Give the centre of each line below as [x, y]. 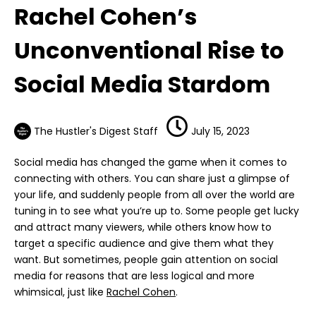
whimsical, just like [60, 292]
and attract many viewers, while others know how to [143, 227]
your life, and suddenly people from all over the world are [154, 195]
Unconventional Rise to [149, 51]
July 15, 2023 [219, 132]
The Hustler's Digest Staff [96, 132]
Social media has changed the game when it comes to [151, 163]
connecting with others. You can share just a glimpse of [152, 179]
